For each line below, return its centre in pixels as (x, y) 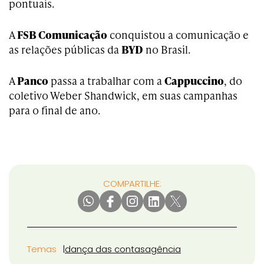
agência (163, 249)
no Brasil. (167, 49)
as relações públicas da (65, 49)
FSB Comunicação (62, 35)
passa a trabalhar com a (106, 81)
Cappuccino (194, 81)
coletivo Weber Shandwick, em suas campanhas (123, 95)
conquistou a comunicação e (178, 35)
